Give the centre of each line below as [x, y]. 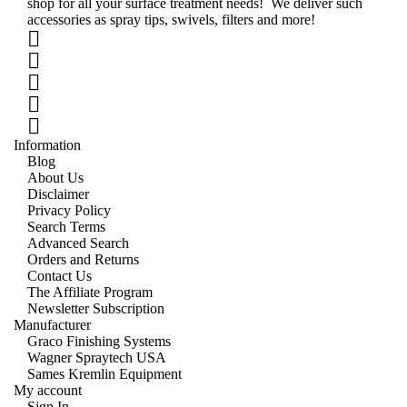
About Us [55, 178]
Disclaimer [58, 194]
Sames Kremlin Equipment [104, 374]
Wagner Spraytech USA [97, 357]
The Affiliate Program [90, 292]
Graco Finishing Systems [99, 341]
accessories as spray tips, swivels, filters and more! [171, 20]
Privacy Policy [69, 210]
